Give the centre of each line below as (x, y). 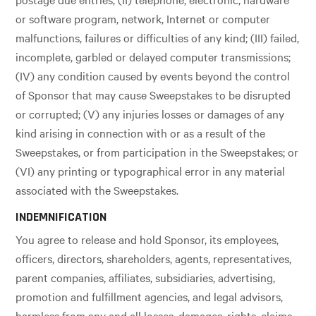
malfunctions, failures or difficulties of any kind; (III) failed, (158, 38)
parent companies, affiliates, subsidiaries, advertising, (146, 278)
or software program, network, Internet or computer (143, 19)
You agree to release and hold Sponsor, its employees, (147, 239)
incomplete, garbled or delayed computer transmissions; (153, 57)
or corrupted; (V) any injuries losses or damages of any (150, 114)
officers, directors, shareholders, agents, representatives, (154, 259)
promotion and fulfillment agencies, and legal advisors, (150, 297)
